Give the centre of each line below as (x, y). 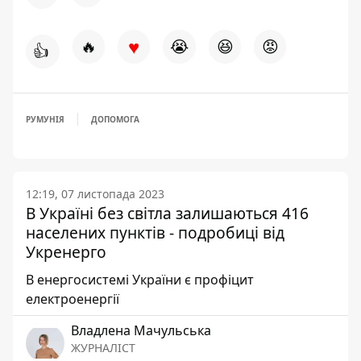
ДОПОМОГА (115, 119)
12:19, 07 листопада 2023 (95, 194)
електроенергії (73, 299)
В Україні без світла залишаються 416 (167, 213)
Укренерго (66, 252)
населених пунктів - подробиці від (155, 232)
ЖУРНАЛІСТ (103, 348)
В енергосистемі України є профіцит (140, 280)
